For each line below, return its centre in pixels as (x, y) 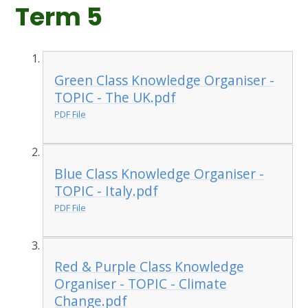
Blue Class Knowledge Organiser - (159, 173)
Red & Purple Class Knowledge (150, 267)
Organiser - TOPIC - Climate (141, 284)
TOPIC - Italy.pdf (107, 190)
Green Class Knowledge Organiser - (165, 80)
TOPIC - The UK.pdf (115, 98)
